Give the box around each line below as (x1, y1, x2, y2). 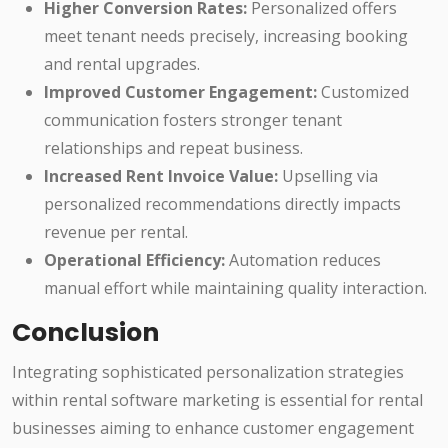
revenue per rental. (44, 221, 188, 244)
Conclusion (12, 315, 159, 351)
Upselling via (278, 165, 378, 188)
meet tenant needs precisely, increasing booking (44, 25, 408, 48)
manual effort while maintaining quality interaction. (44, 277, 427, 300)
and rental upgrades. (44, 53, 200, 76)
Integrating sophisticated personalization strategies (12, 361, 404, 384)
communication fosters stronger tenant (44, 109, 342, 132)
